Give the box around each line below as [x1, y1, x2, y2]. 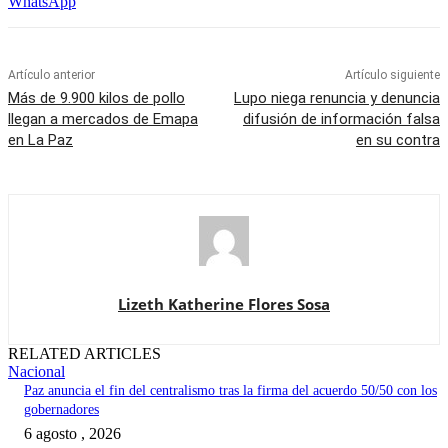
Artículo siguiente [344, 68, 440, 83]
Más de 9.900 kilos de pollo [8, 89, 185, 108]
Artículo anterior [8, 68, 95, 83]
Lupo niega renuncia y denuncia [233, 89, 440, 108]
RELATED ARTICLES [8, 345, 161, 363]
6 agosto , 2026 [24, 425, 121, 443]
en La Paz [8, 131, 73, 150]
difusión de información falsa [242, 110, 440, 129]
